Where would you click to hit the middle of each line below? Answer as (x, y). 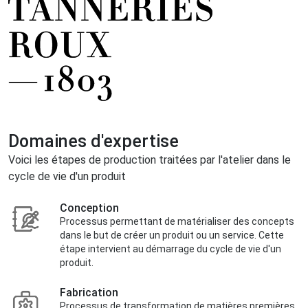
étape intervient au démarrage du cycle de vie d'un (170, 249)
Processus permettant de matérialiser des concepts (177, 222)
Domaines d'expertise (93, 142)
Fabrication (89, 293)
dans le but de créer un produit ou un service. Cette (172, 235)
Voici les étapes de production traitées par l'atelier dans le (150, 160)
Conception (89, 208)
